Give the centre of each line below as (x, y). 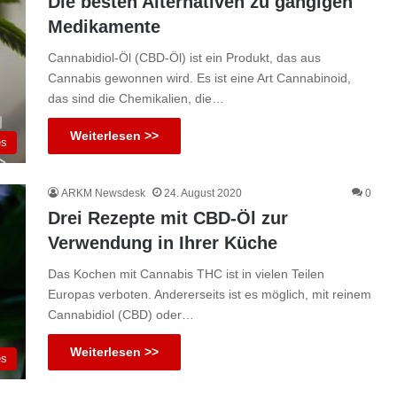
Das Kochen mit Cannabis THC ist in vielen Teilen (186, 274)
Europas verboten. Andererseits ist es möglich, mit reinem (210, 294)
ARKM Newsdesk (103, 193)
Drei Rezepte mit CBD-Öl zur (168, 218)
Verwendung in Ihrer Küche (163, 243)
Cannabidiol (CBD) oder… (121, 315)
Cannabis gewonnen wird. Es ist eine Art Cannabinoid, (199, 78)
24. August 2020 (203, 193)
